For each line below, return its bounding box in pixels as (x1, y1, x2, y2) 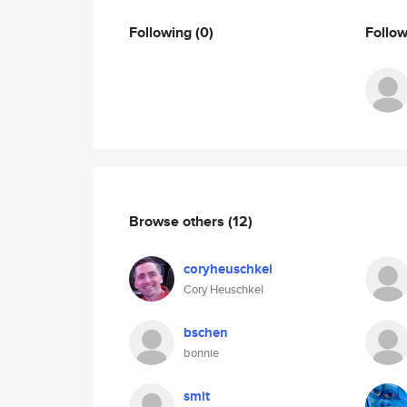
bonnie (184, 344, 219, 362)
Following (129, 21, 195, 43)
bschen (184, 323, 228, 342)
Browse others (129, 210, 228, 232)
